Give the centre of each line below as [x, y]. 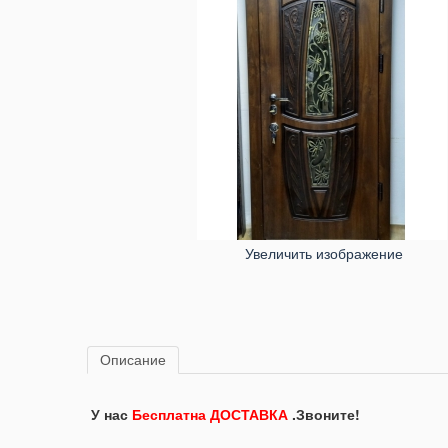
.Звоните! [324, 413]
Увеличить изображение [322, 253]
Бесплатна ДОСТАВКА [210, 413]
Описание [133, 359]
